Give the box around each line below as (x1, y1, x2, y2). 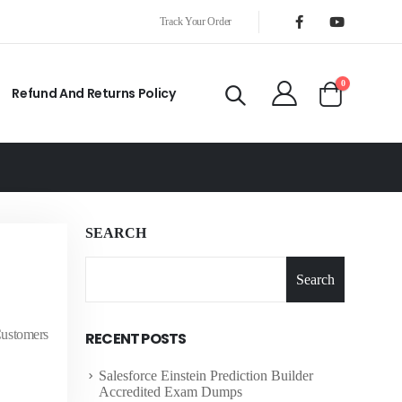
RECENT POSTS (85, 328, 187, 349)
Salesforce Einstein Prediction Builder (99, 368, 313, 383)
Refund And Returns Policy (12, 84, 176, 102)
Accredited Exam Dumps (99, 384, 242, 399)
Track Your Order (159, 14, 232, 28)
